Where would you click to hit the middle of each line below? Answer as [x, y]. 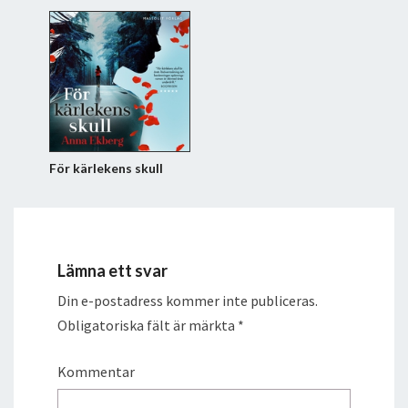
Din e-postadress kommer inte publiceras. [188, 301]
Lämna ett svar [112, 271]
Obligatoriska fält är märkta [148, 326]
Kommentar [96, 372]
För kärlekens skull [106, 168]
